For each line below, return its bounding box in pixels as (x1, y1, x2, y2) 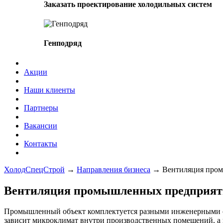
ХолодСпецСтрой (4, 165, 65, 174)
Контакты (24, 139, 57, 148)
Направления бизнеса (77, 165, 150, 174)
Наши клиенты (24, 85, 75, 94)
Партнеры (24, 103, 58, 112)
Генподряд (44, 39, 82, 48)
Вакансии (24, 121, 57, 130)
